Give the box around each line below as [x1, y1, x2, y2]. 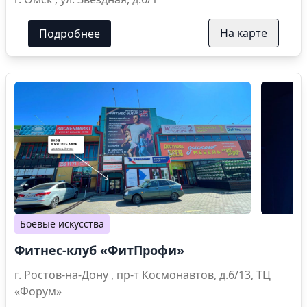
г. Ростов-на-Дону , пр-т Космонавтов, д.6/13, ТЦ [14, 267, 116, 283]
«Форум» [14, 284, 62, 299]
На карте [220, 25, 267, 41]
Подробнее [39, 26, 100, 42]
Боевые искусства [20, 217, 104, 231]
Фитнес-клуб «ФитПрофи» [14, 242, 184, 259]
